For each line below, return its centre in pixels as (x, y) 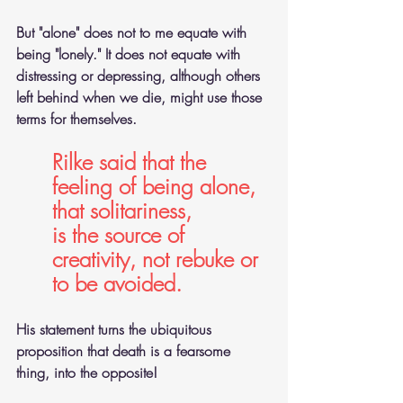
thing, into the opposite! (87, 372)
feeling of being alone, (157, 186)
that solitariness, (122, 210)
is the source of (121, 235)
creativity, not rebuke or (158, 259)
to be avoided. (117, 283)
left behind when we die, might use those (141, 97)
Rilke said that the (132, 162)
